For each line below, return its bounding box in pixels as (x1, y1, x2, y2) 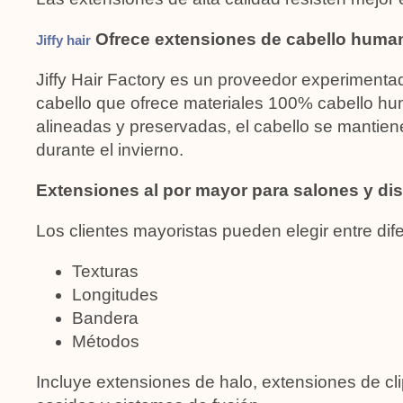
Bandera (72, 308, 139, 327)
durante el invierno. (36, 139, 184, 159)
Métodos (72, 331, 139, 351)
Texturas (72, 261, 139, 281)
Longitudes (72, 284, 158, 304)
